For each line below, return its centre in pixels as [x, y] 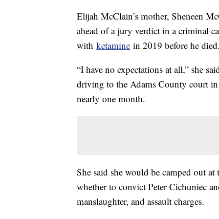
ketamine [113, 45]
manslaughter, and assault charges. [143, 201]
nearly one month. [114, 99]
